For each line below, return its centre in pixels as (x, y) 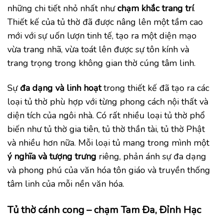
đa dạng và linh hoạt (61, 88)
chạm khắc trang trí (155, 8)
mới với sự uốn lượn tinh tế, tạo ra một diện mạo (102, 35)
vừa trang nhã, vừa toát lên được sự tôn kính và (98, 49)
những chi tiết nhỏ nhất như (62, 8)
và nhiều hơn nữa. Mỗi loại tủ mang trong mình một (108, 143)
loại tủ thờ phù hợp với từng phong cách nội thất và (108, 102)
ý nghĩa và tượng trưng (52, 157)
